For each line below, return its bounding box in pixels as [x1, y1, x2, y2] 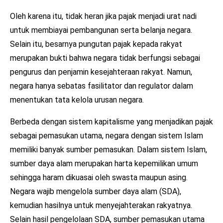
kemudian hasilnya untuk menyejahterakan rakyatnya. [10, 200, 192, 210]
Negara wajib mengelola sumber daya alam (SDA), [10, 186, 181, 196]
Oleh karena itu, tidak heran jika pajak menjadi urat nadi [10, 11, 197, 21]
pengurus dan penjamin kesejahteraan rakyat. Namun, [10, 67, 192, 77]
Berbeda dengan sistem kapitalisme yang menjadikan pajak [10, 116, 213, 126]
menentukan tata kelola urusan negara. [10, 95, 144, 105]
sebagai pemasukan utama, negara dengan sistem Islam [10, 130, 203, 140]
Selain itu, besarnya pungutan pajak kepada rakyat [10, 39, 182, 49]
